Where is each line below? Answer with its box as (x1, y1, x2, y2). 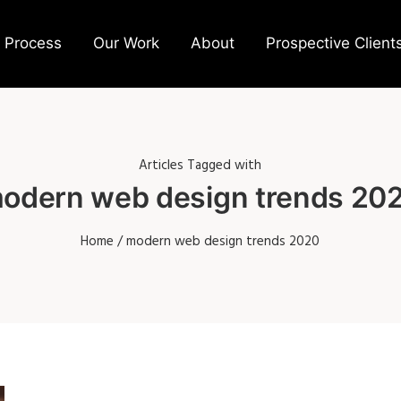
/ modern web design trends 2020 (114, 231, 320, 252)
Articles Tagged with (139, 155, 262, 176)
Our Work (92, 34, 159, 52)
